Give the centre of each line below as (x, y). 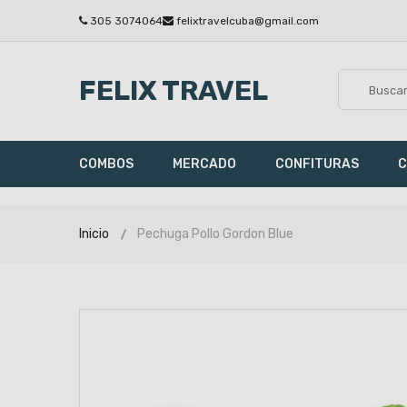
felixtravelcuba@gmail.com (248, 21)
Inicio (94, 234)
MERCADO (204, 164)
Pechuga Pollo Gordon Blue (215, 234)
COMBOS (106, 164)
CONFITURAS (317, 164)
